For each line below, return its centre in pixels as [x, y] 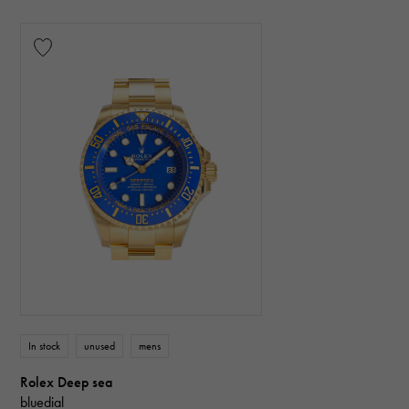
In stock [45, 346]
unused [100, 346]
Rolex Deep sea [67, 382]
